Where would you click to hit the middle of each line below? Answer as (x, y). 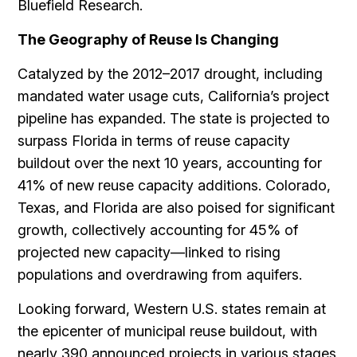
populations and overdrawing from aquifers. (162, 275)
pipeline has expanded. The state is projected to (174, 118)
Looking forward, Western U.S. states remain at (172, 309)
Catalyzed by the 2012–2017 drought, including (171, 74)
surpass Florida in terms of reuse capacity (154, 141)
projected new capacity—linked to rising (149, 252)
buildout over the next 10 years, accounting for (170, 163)
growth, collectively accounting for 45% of (158, 230)
